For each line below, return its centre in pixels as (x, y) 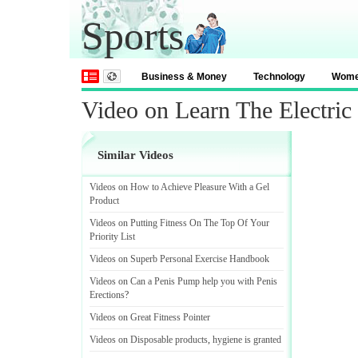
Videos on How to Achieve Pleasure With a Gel (179, 187)
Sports (133, 36)
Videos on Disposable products (149, 340)
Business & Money (184, 77)
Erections (107, 295)
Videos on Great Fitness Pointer (150, 317)
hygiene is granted (247, 340)
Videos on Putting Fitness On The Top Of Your (179, 223)
